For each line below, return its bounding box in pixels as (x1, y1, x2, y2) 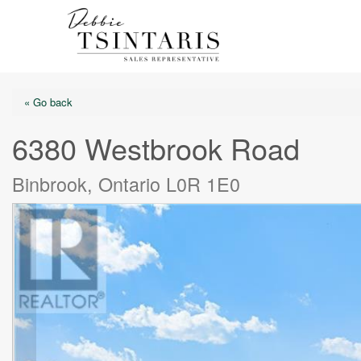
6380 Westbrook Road (12, 127, 300, 168)
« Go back (24, 94, 73, 110)
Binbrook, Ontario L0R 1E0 (12, 170, 240, 197)
